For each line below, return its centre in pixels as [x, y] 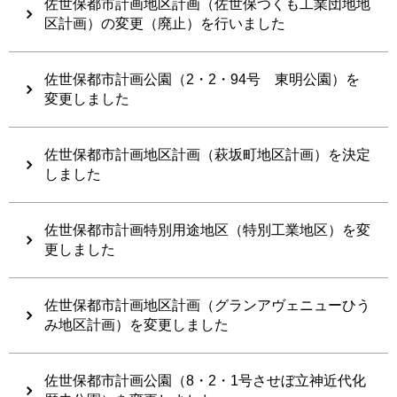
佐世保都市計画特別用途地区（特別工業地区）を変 [207, 230]
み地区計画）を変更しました [136, 324]
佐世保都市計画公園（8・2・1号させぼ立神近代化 [205, 380]
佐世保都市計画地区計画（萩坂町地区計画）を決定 [207, 154]
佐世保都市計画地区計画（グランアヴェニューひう [207, 305]
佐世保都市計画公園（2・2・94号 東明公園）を [202, 79]
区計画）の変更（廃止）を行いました [165, 23]
